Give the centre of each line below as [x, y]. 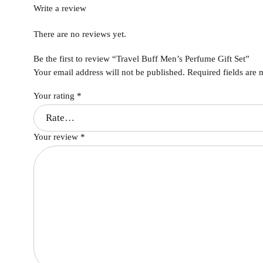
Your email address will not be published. [109, 73]
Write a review [60, 9]
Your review [57, 137]
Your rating [55, 96]
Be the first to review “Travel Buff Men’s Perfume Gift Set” [141, 59]
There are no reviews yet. [80, 34]
